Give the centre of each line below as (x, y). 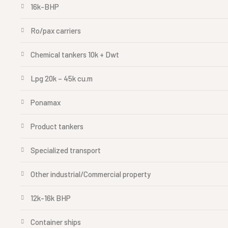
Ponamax (46, 102)
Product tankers (57, 126)
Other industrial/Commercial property (91, 174)
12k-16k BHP (51, 198)
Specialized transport (66, 150)
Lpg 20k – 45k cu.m (62, 78)
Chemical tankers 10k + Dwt (75, 54)
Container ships (56, 222)
